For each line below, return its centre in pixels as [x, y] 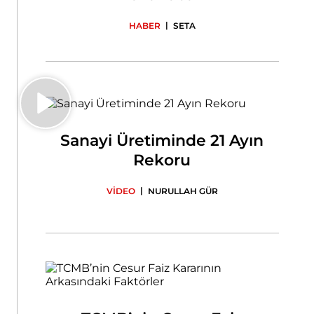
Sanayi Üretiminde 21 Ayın [162, 140]
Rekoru [162, 160]
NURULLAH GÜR [183, 191]
